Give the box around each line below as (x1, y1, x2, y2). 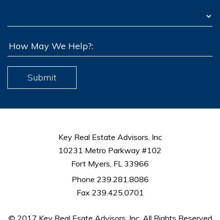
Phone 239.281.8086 (71, 174, 149, 184)
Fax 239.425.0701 (76, 187, 144, 197)
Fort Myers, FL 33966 (71, 158, 149, 168)
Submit (27, 71, 56, 83)
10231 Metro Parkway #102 (58, 145, 162, 155)
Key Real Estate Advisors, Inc (58, 132, 162, 142)
